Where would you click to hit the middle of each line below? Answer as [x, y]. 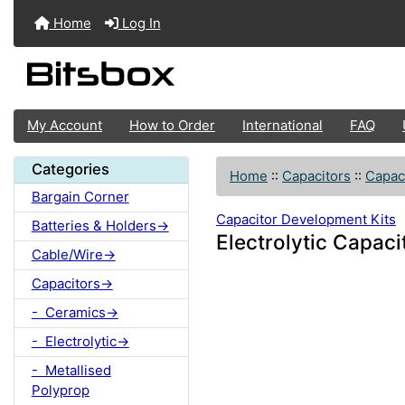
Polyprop [60, 391]
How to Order [172, 126]
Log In [139, 23]
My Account [65, 126]
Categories [70, 170]
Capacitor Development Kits [306, 220]
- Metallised [71, 371]
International [283, 126]
